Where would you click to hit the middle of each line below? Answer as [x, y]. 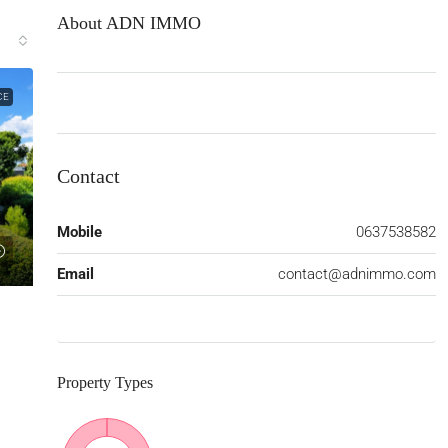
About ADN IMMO [128, 23]
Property [83, 382]
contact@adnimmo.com [356, 274]
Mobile [79, 232]
